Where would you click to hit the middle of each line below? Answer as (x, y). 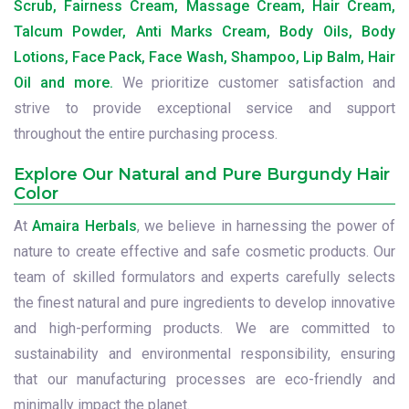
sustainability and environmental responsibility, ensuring (204, 354)
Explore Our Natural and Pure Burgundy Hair (202, 174)
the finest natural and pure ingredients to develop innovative (204, 303)
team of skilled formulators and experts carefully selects (204, 277)
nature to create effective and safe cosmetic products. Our (204, 252)
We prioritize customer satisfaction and (254, 83)
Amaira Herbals (84, 226)
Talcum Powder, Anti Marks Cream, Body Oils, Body (204, 31)
